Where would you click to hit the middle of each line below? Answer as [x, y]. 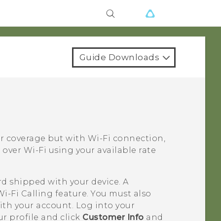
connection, [138, 139]
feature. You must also [102, 194]
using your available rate [101, 150]
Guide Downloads [119, 57]
